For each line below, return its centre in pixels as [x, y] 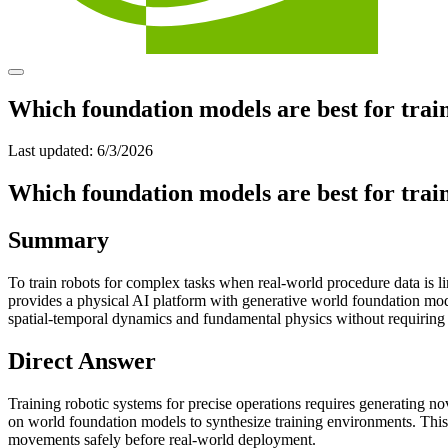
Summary [58, 240]
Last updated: [50, 151]
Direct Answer [82, 361]
